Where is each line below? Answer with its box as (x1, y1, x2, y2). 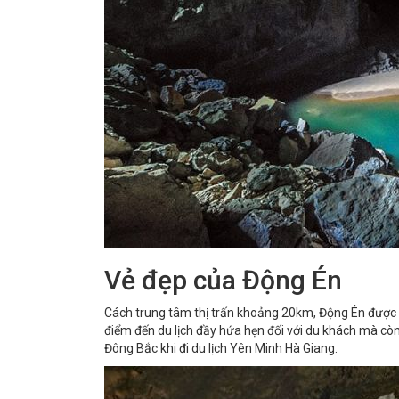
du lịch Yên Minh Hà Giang (191, 341, 335, 355)
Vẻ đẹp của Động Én (104, 265, 342, 296)
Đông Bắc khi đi (104, 341, 191, 355)
